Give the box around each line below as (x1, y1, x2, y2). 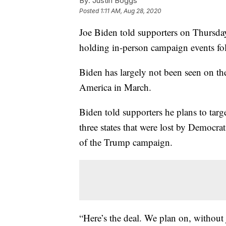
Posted (79, 7, 100, 15)
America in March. (79, 81, 151, 94)
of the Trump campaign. (79, 136, 173, 149)
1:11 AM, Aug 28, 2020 (100, 7, 161, 15)
